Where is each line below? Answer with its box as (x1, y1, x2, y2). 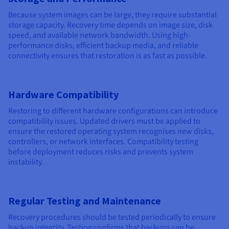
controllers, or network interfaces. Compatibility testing (8, 136, 198, 148)
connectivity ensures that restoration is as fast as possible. (8, 50, 207, 62)
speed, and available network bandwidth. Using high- (8, 30, 191, 41)
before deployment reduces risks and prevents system (8, 146, 193, 158)
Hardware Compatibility (8, 88, 119, 101)
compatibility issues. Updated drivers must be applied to (8, 116, 200, 127)
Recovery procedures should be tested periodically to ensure (8, 212, 216, 223)
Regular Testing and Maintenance (8, 194, 161, 208)
